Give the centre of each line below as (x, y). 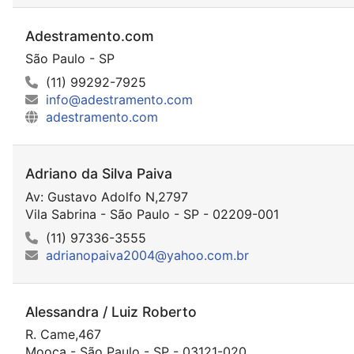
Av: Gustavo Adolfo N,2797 (107, 196)
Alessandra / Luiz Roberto (111, 311)
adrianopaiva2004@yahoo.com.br (147, 255)
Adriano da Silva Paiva (99, 174)
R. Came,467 (63, 334)
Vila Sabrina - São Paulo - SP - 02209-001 (152, 214)
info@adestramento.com (119, 100)
